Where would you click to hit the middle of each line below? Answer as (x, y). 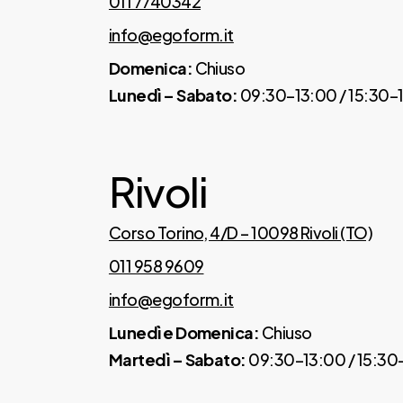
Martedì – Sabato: (177, 359)
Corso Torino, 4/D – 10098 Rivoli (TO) (240, 232)
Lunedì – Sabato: (173, 95)
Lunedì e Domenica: (184, 332)
